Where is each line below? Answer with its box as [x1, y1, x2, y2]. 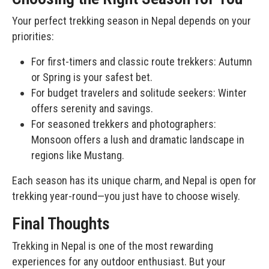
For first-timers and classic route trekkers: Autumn [31, 55, 252, 68]
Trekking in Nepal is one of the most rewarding [12, 240, 213, 253]
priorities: [12, 30, 54, 43]
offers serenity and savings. [31, 102, 153, 115]
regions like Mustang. [31, 149, 124, 162]
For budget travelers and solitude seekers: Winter [31, 86, 247, 100]
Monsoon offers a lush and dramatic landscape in [31, 133, 244, 147]
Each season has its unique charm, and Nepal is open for [12, 174, 256, 187]
